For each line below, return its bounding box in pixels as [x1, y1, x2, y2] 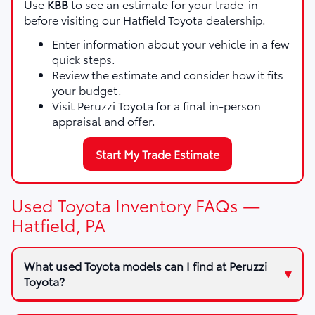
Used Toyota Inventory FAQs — [11, 192, 260, 217]
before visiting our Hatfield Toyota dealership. [24, 11, 266, 27]
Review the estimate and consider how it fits [52, 65, 283, 82]
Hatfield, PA [11, 212, 105, 236]
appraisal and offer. [52, 112, 155, 129]
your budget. [52, 81, 122, 98]
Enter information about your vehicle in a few [52, 34, 289, 51]
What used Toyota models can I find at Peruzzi [24, 257, 267, 274]
